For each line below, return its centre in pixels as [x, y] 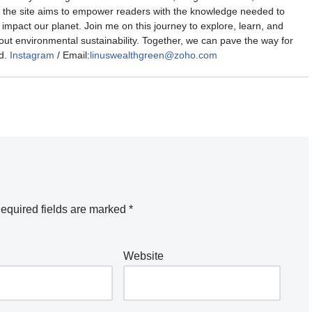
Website [143, 256]
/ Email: [72, 55]
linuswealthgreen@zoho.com [154, 55]
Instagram [32, 55]
